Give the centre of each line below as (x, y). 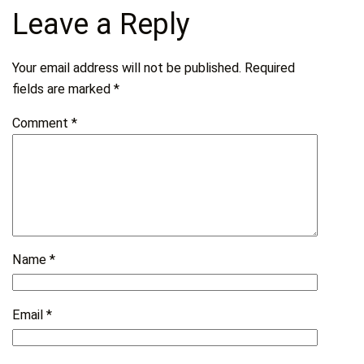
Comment (42, 123)
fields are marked (63, 89)
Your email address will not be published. (127, 67)
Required (270, 67)
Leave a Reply (102, 24)
